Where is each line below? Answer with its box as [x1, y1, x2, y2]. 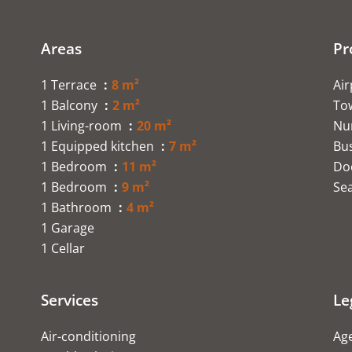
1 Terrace [41, 76, 100, 93]
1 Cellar [41, 240, 85, 257]
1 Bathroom [41, 199, 115, 216]
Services [41, 290, 98, 310]
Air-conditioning [41, 328, 136, 345]
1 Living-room [41, 117, 125, 134]
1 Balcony [41, 97, 101, 114]
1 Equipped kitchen [41, 137, 157, 155]
